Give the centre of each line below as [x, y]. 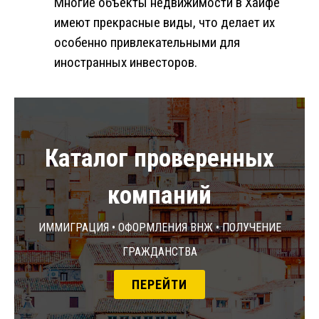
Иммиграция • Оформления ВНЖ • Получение [159, 226]
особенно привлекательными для [147, 43]
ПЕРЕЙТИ [159, 285]
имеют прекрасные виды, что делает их [164, 23]
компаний [159, 196]
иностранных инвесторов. [126, 63]
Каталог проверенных [159, 159]
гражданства [159, 251]
